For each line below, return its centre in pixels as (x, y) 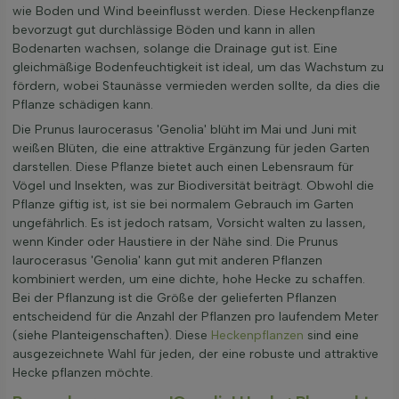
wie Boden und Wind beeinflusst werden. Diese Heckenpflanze (194, 12)
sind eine (331, 336)
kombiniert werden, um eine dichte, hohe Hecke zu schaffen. (189, 280)
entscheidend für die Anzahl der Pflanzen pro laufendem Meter (195, 317)
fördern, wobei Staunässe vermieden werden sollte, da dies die (196, 86)
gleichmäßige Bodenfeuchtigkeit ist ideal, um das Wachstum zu (198, 68)
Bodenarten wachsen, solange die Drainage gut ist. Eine (175, 49)
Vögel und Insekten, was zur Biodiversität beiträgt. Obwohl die (193, 186)
